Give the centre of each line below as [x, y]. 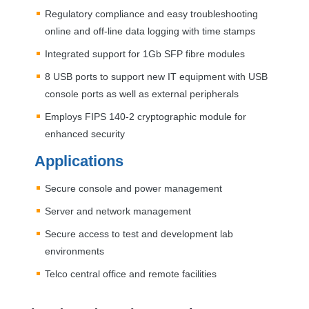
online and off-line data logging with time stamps [150, 31]
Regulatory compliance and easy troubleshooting [151, 13]
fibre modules [214, 53]
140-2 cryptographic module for [176, 116]
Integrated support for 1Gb [104, 53]
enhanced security [85, 133]
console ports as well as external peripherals [142, 93]
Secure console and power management [133, 188]
